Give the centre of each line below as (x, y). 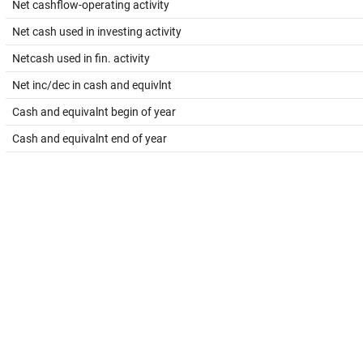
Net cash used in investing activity (97, 32)
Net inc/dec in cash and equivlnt (92, 85)
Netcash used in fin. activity (81, 58)
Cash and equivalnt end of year (90, 139)
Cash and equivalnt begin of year (94, 112)
